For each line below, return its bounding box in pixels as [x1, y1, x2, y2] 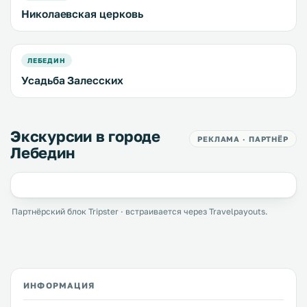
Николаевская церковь [21, 8, 143, 20]
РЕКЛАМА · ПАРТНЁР [197, 134, 288, 143]
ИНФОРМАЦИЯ [23, 280, 95, 291]
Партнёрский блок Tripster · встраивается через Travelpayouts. [12, 206, 268, 217]
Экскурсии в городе [10, 127, 161, 145]
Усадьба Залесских [21, 74, 123, 86]
